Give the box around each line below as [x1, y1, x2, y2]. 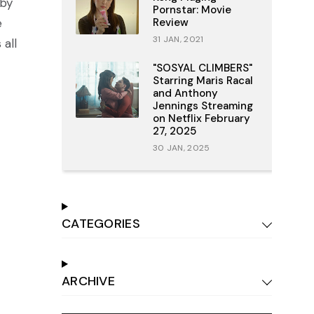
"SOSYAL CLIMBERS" [152, 61, 252, 75]
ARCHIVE [61, 273, 116, 289]
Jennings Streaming [152, 99, 253, 113]
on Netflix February [152, 111, 250, 125]
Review [152, 15, 189, 29]
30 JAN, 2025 [152, 142, 210, 153]
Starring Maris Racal [152, 74, 253, 88]
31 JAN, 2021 [152, 34, 204, 45]
